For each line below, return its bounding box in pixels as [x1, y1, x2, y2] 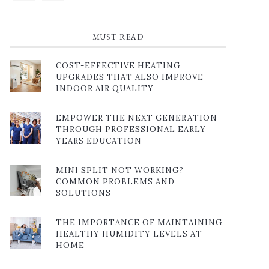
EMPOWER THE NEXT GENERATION [56, 113, 217, 124]
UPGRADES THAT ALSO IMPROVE [56, 72, 204, 83]
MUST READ [92, 32, 144, 43]
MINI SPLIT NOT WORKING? [56, 165, 184, 176]
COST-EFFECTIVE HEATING [56, 61, 180, 71]
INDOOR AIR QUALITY [56, 83, 154, 94]
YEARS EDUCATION [56, 136, 142, 147]
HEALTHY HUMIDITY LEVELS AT [56, 229, 202, 240]
